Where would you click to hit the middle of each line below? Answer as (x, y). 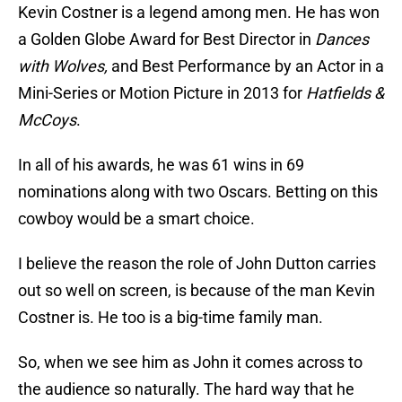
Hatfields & (345, 93)
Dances (342, 39)
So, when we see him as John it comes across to (190, 363)
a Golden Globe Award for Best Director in (166, 39)
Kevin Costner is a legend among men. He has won (199, 13)
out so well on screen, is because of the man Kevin (197, 291)
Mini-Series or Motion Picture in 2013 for (162, 93)
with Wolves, (63, 66)
